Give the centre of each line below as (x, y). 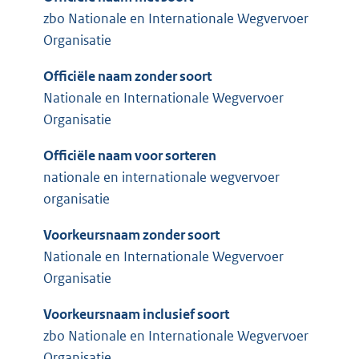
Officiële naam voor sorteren (130, 156)
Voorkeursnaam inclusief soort (136, 315)
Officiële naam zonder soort (127, 77)
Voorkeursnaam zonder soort (131, 235)
